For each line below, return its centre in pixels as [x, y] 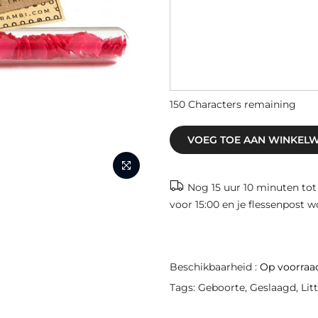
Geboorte [221, 288]
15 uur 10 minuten [255, 188]
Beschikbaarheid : [215, 267]
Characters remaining [241, 104]
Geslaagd [273, 288]
